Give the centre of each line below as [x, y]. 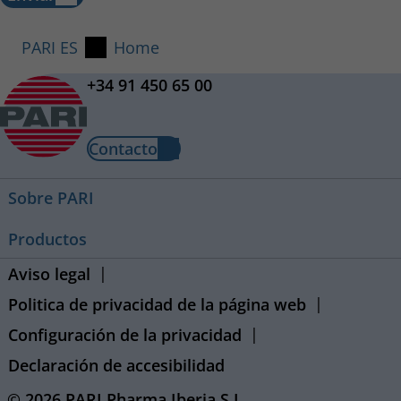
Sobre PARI [51, 197]
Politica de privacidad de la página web [157, 304]
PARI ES [50, 47]
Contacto [123, 148]
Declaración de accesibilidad [116, 365]
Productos [47, 239]
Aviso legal [49, 273]
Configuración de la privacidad [125, 334]
